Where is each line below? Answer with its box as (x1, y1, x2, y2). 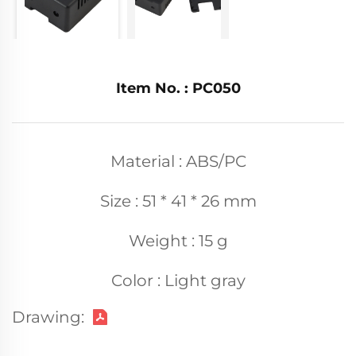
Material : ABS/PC (110, 152, 246, 171)
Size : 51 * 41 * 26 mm (99, 192, 257, 211)
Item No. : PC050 (115, 79, 241, 97)
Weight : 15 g (128, 231, 228, 250)
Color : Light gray (110, 271, 246, 290)
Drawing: (12, 308, 84, 327)
